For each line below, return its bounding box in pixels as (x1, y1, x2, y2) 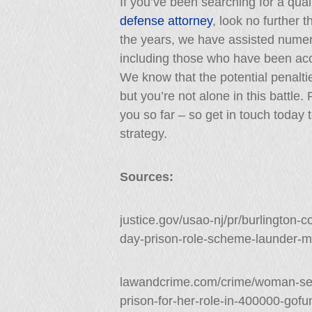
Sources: (120, 170, 173, 184)
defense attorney (120, 14, 212, 28)
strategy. (120, 127, 167, 141)
